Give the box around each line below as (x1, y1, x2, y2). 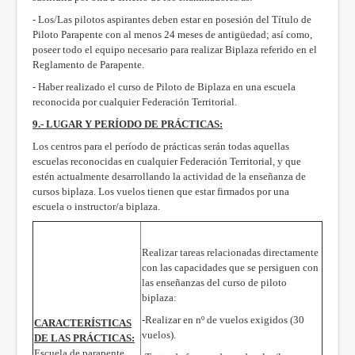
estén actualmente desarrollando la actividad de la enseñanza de (32, 170, 306, 182)
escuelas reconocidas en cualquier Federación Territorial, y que (32, 155, 301, 167)
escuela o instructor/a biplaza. (32, 200, 160, 212)
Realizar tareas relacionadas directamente (142, 246, 319, 258)
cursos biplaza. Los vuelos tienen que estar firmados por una (32, 185, 289, 197)
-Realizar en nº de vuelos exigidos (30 (142, 313, 304, 326)
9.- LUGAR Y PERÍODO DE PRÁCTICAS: (32, 117, 223, 130)
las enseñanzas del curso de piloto (142, 276, 287, 288)
